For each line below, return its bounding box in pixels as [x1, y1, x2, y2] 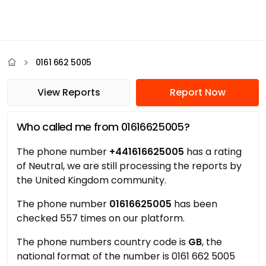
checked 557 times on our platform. [17, 211, 185, 225]
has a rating [184, 145, 242, 159]
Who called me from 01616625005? [17, 119, 190, 134]
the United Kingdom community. [17, 173, 166, 187]
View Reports [37, 85, 100, 99]
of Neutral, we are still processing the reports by [17, 159, 242, 173]
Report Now [169, 85, 226, 99]
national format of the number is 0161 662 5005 [17, 249, 235, 263]
